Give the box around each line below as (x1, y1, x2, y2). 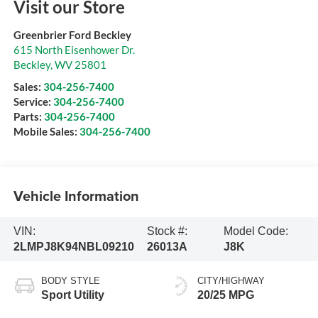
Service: (13, 94, 53, 108)
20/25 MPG (197, 288, 254, 301)
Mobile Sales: (13, 124, 79, 138)
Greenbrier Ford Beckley (13, 28, 131, 41)
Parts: (13, 109, 44, 123)
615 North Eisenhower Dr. (13, 43, 135, 56)
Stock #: (146, 224, 187, 237)
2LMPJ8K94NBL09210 (13, 240, 134, 253)
